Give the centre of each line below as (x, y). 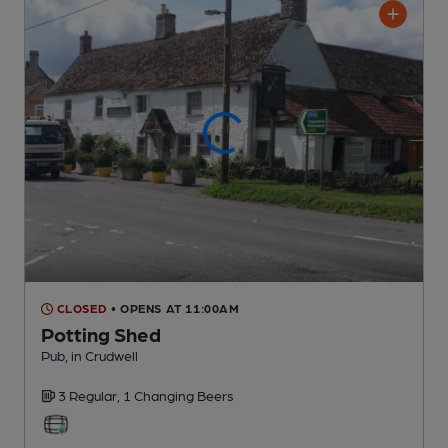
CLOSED (80, 308)
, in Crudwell (101, 355)
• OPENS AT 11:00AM (175, 308)
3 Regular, (90, 395)
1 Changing (160, 395)
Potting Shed (101, 334)
